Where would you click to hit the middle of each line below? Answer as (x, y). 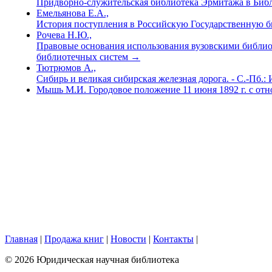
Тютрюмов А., (66, 67)
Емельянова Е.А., (73, 13)
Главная (21, 239)
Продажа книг (74, 239)
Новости (128, 239)
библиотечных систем (83, 56)
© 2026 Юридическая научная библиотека (92, 260)
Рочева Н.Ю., (64, 35)
